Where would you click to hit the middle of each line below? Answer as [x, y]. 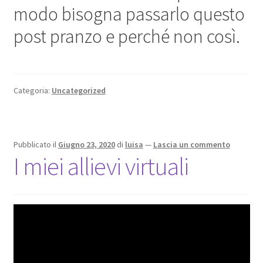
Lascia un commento [191, 145]
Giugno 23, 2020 [86, 145]
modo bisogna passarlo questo [129, 14]
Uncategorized [78, 91]
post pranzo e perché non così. [127, 37]
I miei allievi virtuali [101, 166]
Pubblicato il [36, 145]
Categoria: [32, 91]
